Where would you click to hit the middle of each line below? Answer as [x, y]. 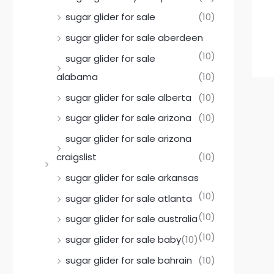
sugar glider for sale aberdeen [134, 38]
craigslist [76, 157]
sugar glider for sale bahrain [129, 260]
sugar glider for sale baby [123, 240]
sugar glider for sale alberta [128, 97]
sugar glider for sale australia [131, 219]
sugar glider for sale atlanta [129, 198]
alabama [77, 76]
